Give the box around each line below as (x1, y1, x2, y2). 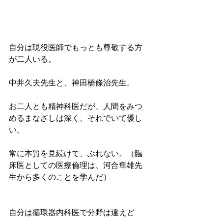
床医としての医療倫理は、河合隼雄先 (9, 161, 142, 171)
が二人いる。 (9, 55, 56, 65)
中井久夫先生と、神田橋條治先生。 (9, 79, 135, 88)
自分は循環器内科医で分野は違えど (9, 208, 135, 218)
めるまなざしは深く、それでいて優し (9, 114, 142, 124)
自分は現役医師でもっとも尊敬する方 (9, 43, 142, 53)
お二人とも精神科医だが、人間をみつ (9, 102, 142, 112)
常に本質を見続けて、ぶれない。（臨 (9, 149, 142, 159)
